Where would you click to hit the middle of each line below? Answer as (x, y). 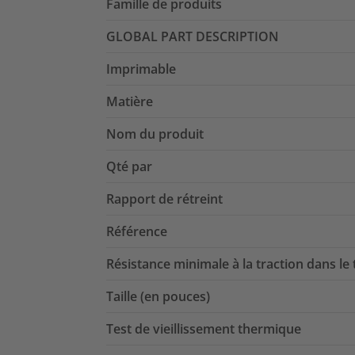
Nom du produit (155, 134)
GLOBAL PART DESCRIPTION (193, 37)
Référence (137, 232)
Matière (130, 102)
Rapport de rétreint (164, 199)
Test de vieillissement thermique (204, 329)
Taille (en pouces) (158, 297)
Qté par (129, 167)
